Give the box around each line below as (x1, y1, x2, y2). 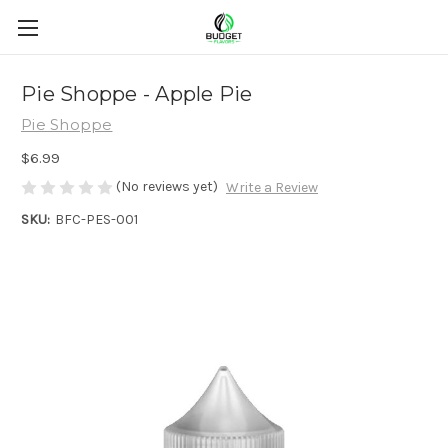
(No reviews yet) (116, 177, 218, 195)
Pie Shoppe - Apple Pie (21, 82, 253, 107)
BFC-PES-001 (54, 211, 138, 229)
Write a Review (225, 179, 318, 197)
